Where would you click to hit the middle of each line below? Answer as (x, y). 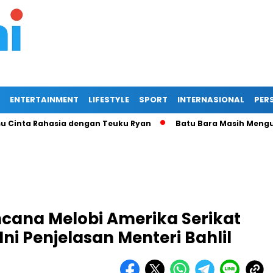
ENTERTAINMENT (44, 100)
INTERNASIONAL (211, 100)
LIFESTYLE (109, 100)
